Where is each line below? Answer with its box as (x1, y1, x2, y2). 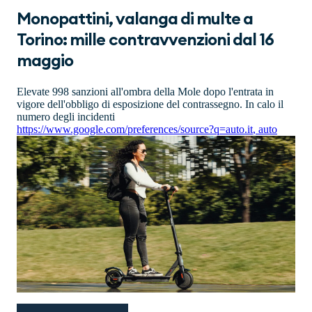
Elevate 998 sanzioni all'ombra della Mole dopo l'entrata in (17, 86, 274, 97)
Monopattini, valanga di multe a (17, 11, 253, 29)
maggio (17, 53, 74, 70)
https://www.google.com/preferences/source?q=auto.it (17, 123, 253, 135)
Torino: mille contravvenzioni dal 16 (17, 32, 274, 49)
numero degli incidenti (17, 111, 115, 123)
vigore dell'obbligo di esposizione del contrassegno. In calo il (17, 98, 283, 110)
